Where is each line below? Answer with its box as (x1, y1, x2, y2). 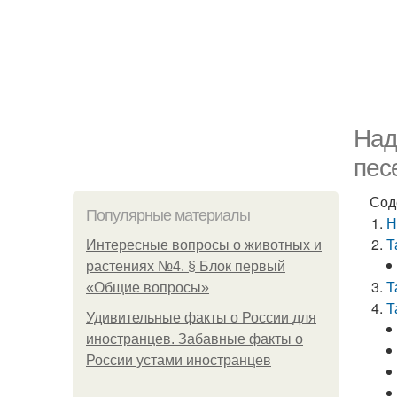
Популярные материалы (86, 206, 250, 224)
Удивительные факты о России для (86, 310, 316, 325)
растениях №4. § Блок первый (86, 259, 285, 274)
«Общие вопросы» (86, 280, 209, 295)
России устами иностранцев (86, 353, 271, 368)
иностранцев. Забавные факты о (86, 331, 303, 346)
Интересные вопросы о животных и (86, 237, 322, 253)
